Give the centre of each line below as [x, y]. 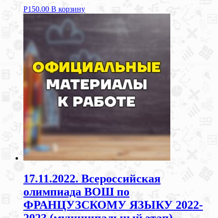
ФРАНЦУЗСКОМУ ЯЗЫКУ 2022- [113, 205]
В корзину [68, 9]
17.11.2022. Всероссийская [92, 179]
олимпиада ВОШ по [76, 192]
